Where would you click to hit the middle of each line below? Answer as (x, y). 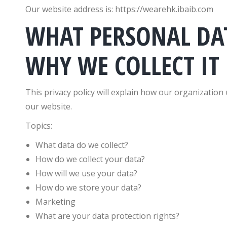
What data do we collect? (82, 145)
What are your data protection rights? (107, 216)
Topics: (39, 126)
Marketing (55, 202)
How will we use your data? (86, 173)
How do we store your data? (88, 187)
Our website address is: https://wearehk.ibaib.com (119, 9)
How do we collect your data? (90, 159)
